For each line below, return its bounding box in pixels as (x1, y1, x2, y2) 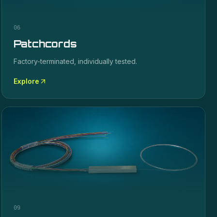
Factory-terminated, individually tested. (13, 57, 137, 65)
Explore (13, 77, 39, 85)
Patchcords (13, 38, 77, 50)
